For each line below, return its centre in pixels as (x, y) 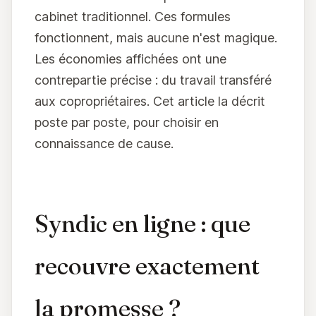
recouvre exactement (147, 266)
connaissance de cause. (104, 144)
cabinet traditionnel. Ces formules (133, 17)
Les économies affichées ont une (130, 59)
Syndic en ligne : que (142, 223)
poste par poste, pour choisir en (127, 122)
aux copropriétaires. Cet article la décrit (150, 101)
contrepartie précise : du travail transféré (153, 80)
